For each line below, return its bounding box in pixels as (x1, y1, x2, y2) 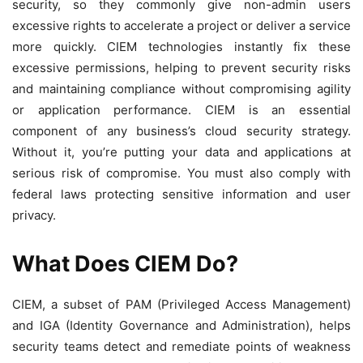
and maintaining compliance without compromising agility (12, 81, 351, 97)
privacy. (12, 207, 56, 224)
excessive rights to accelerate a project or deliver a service (12, 18, 351, 34)
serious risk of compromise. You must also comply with (12, 165, 351, 181)
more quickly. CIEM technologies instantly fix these (12, 39, 351, 55)
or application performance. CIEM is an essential (12, 102, 351, 118)
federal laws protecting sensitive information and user (12, 186, 351, 203)
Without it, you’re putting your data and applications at (12, 144, 351, 160)
